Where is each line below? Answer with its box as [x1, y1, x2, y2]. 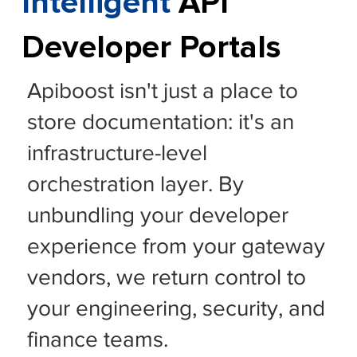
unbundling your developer [27, 202, 289, 227]
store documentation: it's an [27, 108, 295, 134]
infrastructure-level [27, 139, 208, 165]
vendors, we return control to [27, 264, 307, 289]
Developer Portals [22, 28, 282, 68]
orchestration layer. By [27, 171, 245, 196]
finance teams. [27, 326, 169, 351]
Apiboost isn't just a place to [27, 77, 299, 103]
